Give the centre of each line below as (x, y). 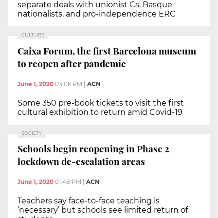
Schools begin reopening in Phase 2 (93, 149)
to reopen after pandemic (72, 64)
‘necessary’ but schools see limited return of (103, 210)
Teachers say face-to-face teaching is (89, 200)
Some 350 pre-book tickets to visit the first (101, 103)
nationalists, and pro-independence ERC (97, 14)
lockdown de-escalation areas (81, 161)
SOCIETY (32, 133)
